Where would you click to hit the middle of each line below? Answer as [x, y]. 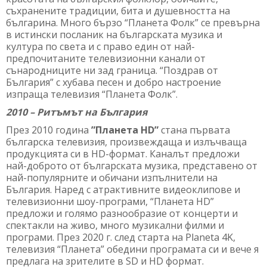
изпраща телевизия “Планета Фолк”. [92, 94]
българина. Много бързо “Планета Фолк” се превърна [133, 22]
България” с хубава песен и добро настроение [114, 82]
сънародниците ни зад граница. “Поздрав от [112, 70]
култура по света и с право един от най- [100, 46]
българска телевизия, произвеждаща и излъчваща [126, 142]
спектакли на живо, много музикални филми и [115, 225]
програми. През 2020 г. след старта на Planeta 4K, [121, 237]
